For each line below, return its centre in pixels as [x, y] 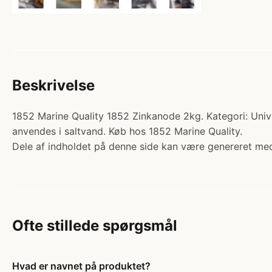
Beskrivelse [53, 85]
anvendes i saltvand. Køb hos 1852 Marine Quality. [127, 131]
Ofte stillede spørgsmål [95, 225]
